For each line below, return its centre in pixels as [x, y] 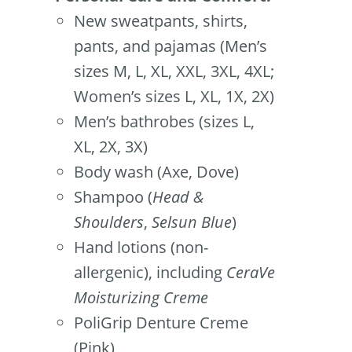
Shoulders [109, 222]
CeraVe [251, 273]
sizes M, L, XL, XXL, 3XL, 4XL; [174, 71]
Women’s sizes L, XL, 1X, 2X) [174, 97]
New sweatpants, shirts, [161, 21]
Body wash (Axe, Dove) [156, 172]
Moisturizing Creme [141, 298]
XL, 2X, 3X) [111, 147]
